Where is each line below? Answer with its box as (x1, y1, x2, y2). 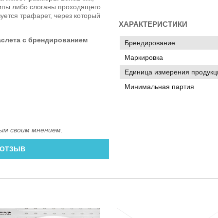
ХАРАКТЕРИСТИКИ (119, 20, 187, 29)
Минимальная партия (125, 83, 194, 91)
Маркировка (125, 54, 163, 62)
